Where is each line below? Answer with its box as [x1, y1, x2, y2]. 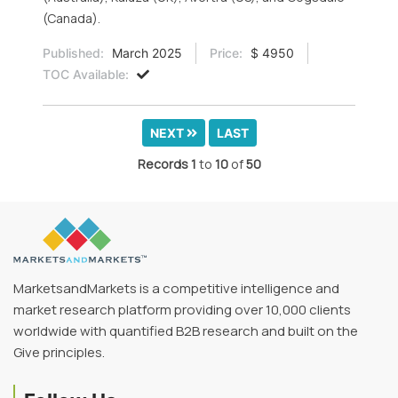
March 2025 [108, 45, 182, 60]
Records [137, 155, 188, 172]
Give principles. [13, 343, 105, 362]
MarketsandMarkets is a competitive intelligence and [13, 279, 339, 298]
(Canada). [43, 10, 100, 27]
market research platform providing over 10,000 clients [13, 300, 351, 320]
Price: [210, 45, 243, 60]
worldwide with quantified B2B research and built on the [13, 322, 358, 341]
